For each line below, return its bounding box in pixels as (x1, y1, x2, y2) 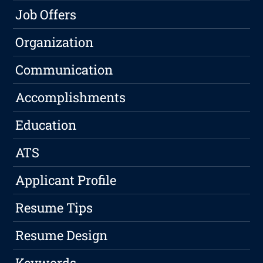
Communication (15, 61, 113, 79)
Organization (15, 33, 94, 51)
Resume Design (15, 227, 108, 244)
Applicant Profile (15, 171, 117, 189)
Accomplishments (15, 89, 126, 106)
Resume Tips (15, 199, 93, 217)
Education (15, 116, 77, 134)
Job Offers (15, 6, 77, 23)
